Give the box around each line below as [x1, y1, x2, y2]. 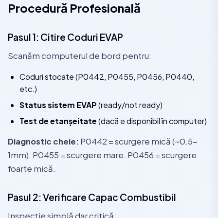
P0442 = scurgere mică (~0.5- [79, 136, 198, 146]
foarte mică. [8, 163, 55, 174]
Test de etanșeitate [19, 116, 97, 126]
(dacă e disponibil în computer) [97, 116, 207, 126]
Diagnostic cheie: [8, 136, 79, 146]
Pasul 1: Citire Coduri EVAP [8, 31, 123, 43]
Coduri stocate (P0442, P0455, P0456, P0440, [19, 72, 194, 82]
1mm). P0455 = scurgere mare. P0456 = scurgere [8, 150, 197, 160]
